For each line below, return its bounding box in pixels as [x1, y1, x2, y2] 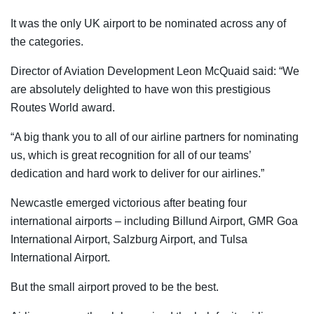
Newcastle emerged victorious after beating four [11, 196, 247, 209]
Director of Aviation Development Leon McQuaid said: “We [11, 64, 299, 77]
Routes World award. [11, 101, 115, 114]
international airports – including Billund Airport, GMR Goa [11, 214, 298, 227]
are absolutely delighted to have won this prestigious [11, 83, 271, 95]
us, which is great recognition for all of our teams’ [11, 149, 251, 161]
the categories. [11, 35, 83, 48]
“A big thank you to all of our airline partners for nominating [11, 130, 299, 143]
